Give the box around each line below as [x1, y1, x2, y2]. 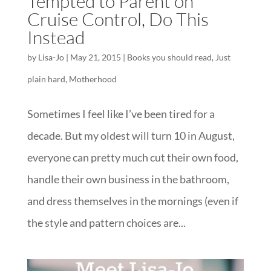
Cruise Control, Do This [27, 8, 209, 31]
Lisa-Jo [38, 52, 64, 63]
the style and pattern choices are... [27, 216, 186, 230]
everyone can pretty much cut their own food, [27, 151, 238, 165]
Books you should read [126, 52, 212, 63]
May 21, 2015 [70, 52, 121, 63]
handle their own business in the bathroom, [27, 172, 229, 186]
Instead [27, 26, 85, 49]
